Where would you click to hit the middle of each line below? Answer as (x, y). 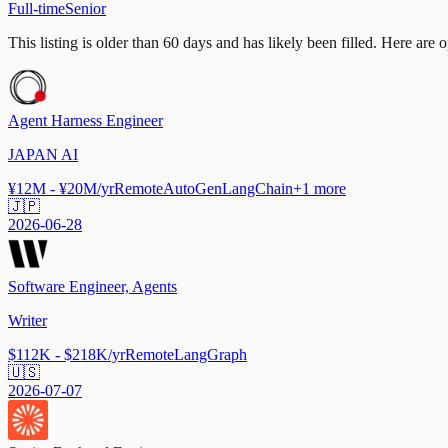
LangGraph (210, 354)
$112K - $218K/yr (66, 354)
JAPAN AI (43, 154)
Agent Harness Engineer (85, 120)
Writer (27, 320)
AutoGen (192, 188)
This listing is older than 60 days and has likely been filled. (192, 42)
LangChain (257, 188)
